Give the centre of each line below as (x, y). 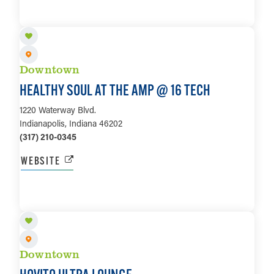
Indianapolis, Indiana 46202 (71, 123)
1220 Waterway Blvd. (58, 109)
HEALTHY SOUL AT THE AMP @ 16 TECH (115, 90)
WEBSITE (41, 160)
